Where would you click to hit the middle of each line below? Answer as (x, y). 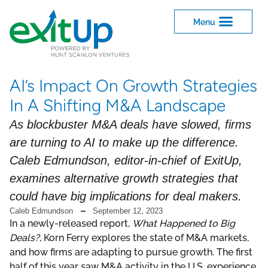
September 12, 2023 (128, 211)
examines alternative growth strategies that (124, 179)
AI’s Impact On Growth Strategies (133, 86)
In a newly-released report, (71, 224)
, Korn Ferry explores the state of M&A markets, (144, 238)
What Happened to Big (184, 224)
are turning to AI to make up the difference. (124, 143)
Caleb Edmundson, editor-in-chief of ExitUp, (126, 161)
